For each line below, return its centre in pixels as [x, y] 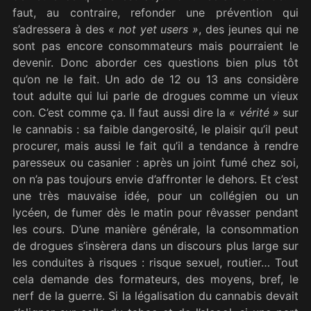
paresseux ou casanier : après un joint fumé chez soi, [155, 163]
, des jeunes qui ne [249, 30]
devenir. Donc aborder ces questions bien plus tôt [155, 63]
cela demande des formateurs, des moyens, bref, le [155, 279]
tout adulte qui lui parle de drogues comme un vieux [155, 96]
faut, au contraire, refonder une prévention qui [155, 13]
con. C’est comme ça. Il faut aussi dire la [121, 113]
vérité [254, 113]
